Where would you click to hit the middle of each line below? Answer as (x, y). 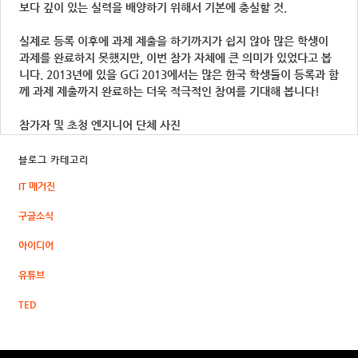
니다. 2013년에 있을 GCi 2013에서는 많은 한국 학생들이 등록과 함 (179, 74)
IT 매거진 (37, 186)
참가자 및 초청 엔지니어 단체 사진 (100, 125)
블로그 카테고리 (54, 160)
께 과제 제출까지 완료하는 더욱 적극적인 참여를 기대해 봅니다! (169, 91)
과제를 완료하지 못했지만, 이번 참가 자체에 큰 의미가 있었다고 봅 (175, 58)
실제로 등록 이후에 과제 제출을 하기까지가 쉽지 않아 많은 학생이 (174, 41)
